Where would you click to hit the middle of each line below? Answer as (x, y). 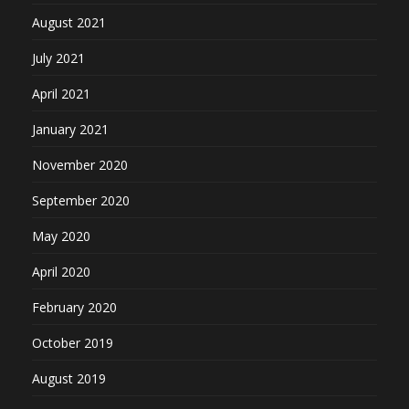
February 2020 (74, 307)
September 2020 (81, 200)
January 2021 (70, 129)
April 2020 (61, 271)
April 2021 (61, 93)
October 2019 (73, 342)
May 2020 (61, 236)
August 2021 (69, 22)
